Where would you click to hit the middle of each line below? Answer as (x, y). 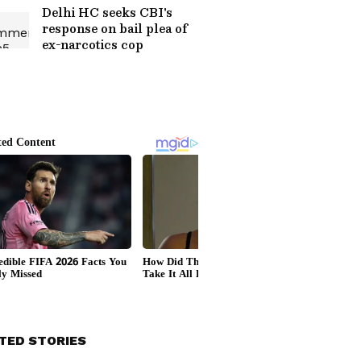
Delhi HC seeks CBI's (107, 12)
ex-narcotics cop (93, 44)
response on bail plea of (115, 28)
